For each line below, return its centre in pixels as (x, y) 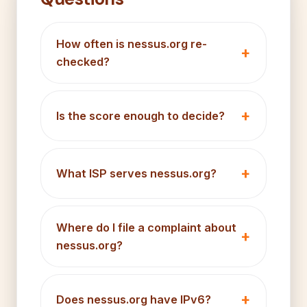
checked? (83, 61)
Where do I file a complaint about (146, 227)
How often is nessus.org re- (132, 44)
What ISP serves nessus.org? (136, 173)
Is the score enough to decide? (140, 115)
